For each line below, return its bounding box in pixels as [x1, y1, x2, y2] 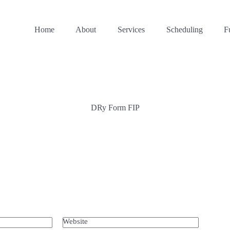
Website [63, 217, 88, 225]
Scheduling [166, 25, 203, 34]
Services [117, 25, 145, 34]
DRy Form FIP [90, 103, 140, 112]
